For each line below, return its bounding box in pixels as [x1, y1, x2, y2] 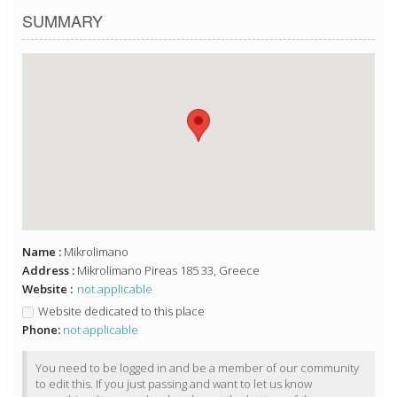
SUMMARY [22, 9, 103, 33]
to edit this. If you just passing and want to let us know [35, 376, 312, 393]
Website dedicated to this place [38, 303, 205, 320]
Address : [22, 262, 77, 279]
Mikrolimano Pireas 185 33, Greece [77, 262, 260, 279]
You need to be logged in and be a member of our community [35, 360, 359, 377]
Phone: [22, 322, 60, 339]
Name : [22, 244, 64, 261]
